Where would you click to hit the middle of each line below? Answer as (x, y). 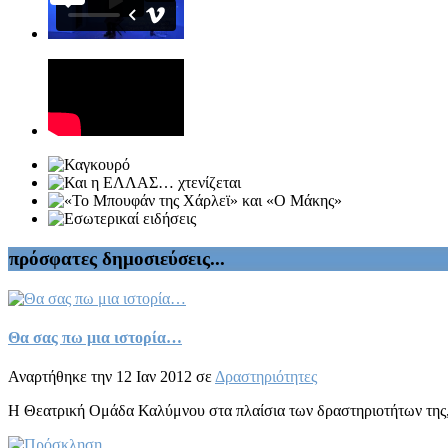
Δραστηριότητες (266, 377)
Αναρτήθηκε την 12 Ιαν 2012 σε (111, 377)
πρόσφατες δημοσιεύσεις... (117, 258)
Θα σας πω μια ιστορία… (95, 337)
